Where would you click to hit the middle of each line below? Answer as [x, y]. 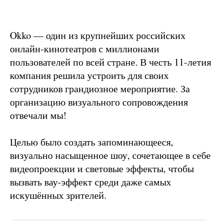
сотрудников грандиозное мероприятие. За [100, 89]
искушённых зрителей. [58, 195]
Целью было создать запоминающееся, [92, 142]
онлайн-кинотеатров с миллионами [85, 49]
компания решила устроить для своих [89, 75]
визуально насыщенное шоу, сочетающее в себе [110, 155]
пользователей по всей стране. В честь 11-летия [110, 62]
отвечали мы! [38, 115]
